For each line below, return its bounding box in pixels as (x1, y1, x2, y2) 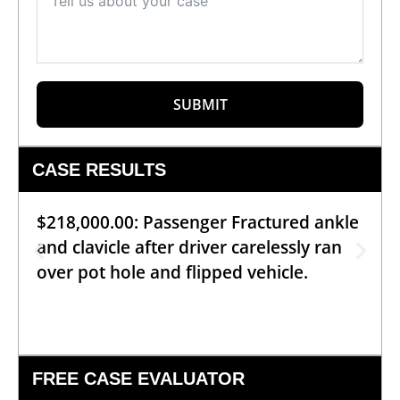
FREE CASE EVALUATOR (32, 368, 245, 388)
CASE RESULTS (32, 159, 166, 179)
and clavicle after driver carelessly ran (37, 235, 342, 259)
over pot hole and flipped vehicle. (37, 260, 308, 284)
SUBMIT (172, 94, 228, 114)
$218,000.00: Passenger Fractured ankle (37, 210, 359, 234)
